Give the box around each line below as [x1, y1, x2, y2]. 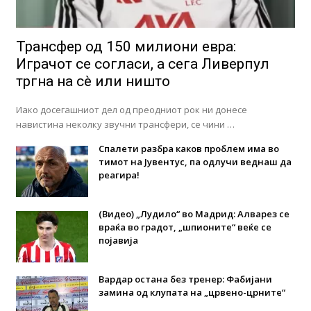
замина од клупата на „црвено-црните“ [98, 285, 285, 299]
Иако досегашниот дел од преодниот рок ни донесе [15, 103, 247, 116]
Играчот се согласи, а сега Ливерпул [15, 55, 269, 72]
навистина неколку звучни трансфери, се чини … [15, 117, 235, 131]
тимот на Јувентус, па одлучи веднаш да [98, 155, 292, 168]
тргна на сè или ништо [15, 72, 170, 90]
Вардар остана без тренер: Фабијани [98, 272, 272, 285]
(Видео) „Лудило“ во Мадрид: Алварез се [98, 207, 289, 220]
